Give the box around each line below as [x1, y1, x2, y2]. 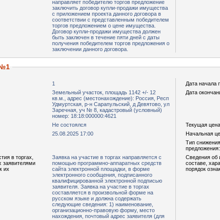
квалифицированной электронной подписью [52, 178, 162, 184]
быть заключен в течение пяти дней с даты [52, 34, 160, 40]
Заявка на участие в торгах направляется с [52, 154, 162, 160]
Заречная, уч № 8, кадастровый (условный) [52, 107, 162, 113]
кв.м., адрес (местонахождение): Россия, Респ [52, 95, 169, 101]
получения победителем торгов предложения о [52, 40, 169, 46]
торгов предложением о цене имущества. [52, 23, 156, 28]
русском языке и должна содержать [52, 195, 141, 201]
